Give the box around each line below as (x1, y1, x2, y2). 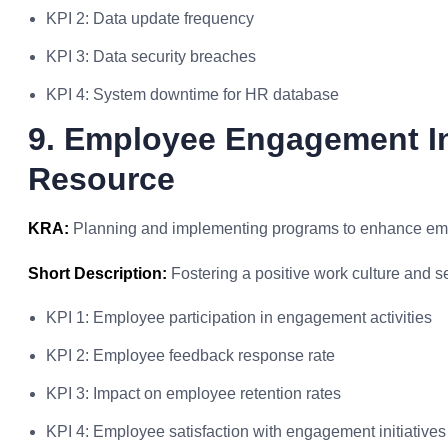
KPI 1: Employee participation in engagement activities (46, 309, 432, 326)
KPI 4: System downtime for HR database (46, 86, 339, 103)
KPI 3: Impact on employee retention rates (46, 385, 341, 402)
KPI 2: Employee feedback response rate (46, 347, 335, 364)
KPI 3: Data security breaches (46, 48, 256, 65)
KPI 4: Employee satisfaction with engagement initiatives (46, 423, 446, 440)
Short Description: (28, 265, 167, 282)
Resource (28, 161, 175, 197)
